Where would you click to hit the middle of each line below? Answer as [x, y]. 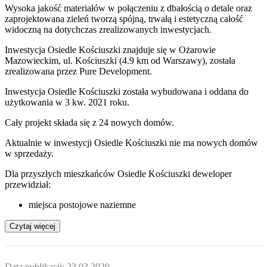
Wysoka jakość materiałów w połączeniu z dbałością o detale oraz [128, 8]
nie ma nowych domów [212, 142]
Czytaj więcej [32, 226]
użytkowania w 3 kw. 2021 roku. [67, 102]
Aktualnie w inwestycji [49, 142]
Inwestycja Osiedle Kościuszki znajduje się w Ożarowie [110, 49]
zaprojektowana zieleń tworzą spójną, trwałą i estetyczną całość [124, 18]
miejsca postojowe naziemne [82, 204]
